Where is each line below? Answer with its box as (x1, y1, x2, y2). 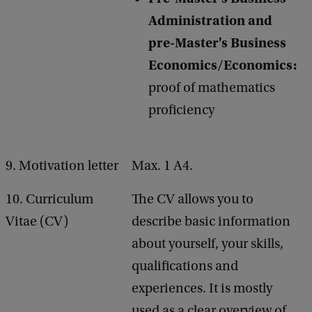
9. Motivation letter (6, 158, 118, 173)
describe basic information (132, 214, 290, 229)
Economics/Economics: (148, 57, 297, 73)
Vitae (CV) (6, 214, 68, 229)
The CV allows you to (132, 192, 253, 207)
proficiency (148, 102, 223, 118)
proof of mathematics (148, 80, 275, 95)
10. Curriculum (6, 192, 93, 207)
